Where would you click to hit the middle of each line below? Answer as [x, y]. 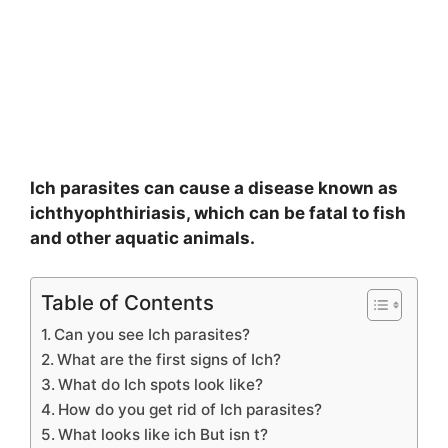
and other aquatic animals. [142, 238]
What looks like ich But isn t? [163, 434]
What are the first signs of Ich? [169, 359]
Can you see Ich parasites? [152, 334]
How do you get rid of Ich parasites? [190, 409]
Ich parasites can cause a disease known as [214, 188]
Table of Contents [127, 302]
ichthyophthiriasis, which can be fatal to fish [218, 213]
